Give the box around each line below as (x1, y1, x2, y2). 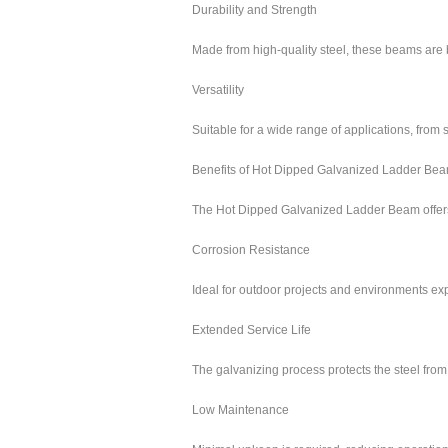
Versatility (192, 83, 244, 97)
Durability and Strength (192, 3, 317, 17)
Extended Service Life (192, 323, 311, 337)
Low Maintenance (192, 403, 289, 417)
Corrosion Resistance (192, 243, 310, 257)
